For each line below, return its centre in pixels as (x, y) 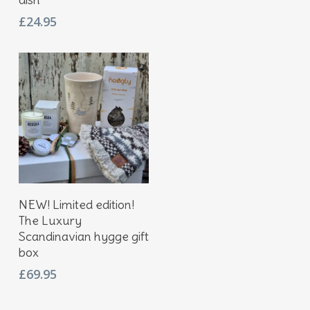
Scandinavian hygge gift (83, 236)
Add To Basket (90, 198)
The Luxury (50, 220)
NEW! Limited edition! (76, 204)
